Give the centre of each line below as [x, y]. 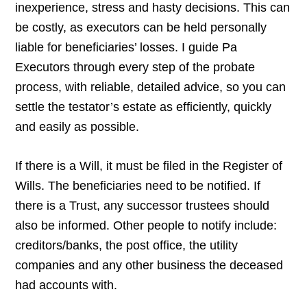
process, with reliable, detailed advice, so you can [151, 87]
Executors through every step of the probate [135, 67]
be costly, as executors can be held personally [141, 28]
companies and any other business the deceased [149, 266]
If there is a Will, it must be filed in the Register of [149, 166]
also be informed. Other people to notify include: [146, 226]
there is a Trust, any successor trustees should [143, 206]
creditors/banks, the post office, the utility [127, 246]
